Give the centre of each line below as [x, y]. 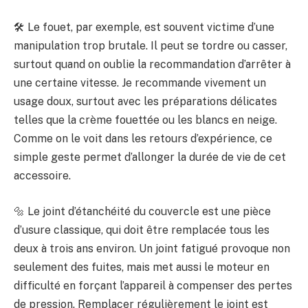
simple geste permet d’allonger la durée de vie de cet [150, 157]
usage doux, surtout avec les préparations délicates [145, 102]
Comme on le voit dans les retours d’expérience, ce [143, 139]
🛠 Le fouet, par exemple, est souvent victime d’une [144, 27]
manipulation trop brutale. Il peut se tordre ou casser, [151, 46]
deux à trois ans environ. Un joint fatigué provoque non [152, 248]
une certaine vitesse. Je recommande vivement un [140, 83]
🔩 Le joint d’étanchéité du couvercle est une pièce [142, 211]
